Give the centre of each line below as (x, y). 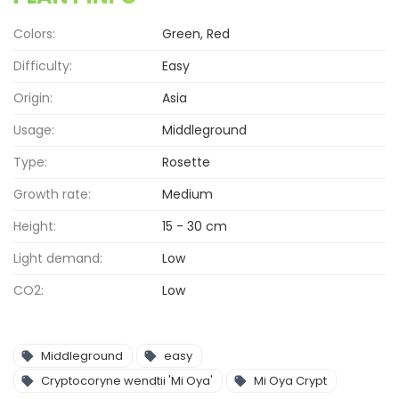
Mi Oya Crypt (290, 381)
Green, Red (196, 34)
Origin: (33, 98)
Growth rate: (52, 194)
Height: (35, 226)
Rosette (187, 162)
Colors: (34, 34)
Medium (188, 194)
